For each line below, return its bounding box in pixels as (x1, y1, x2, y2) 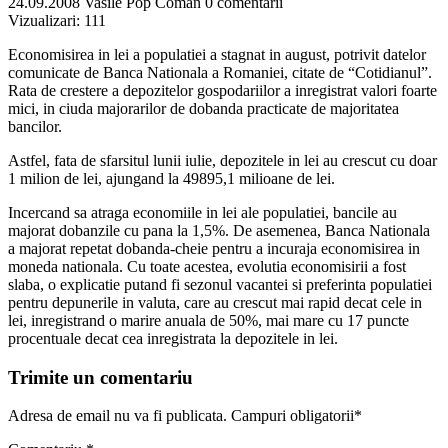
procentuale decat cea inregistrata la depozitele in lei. (8, 329, 338, 347)
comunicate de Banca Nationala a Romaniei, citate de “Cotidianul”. (8, 63, 432, 81)
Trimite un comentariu (8, 366, 193, 388)
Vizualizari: (8, 11, 80, 29)
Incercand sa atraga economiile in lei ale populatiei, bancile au (8, 203, 397, 221)
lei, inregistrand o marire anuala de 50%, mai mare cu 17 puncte (8, 311, 409, 329)
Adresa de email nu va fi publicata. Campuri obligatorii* (8, 407, 362, 425)
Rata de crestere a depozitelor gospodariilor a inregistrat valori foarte (8, 81, 437, 99)
